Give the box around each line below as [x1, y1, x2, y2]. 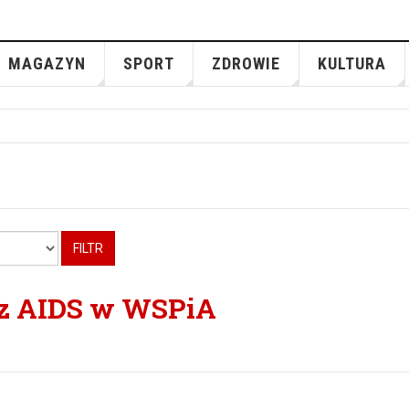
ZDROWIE [211, 54, 280, 73]
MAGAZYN [7, 54, 86, 73]
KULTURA [317, 54, 386, 73]
